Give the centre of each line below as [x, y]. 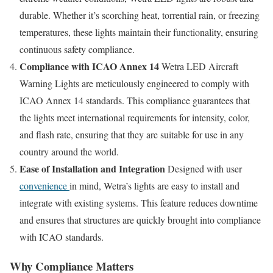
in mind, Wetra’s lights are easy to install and [154, 185]
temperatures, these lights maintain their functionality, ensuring [139, 32]
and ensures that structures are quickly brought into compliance [140, 219]
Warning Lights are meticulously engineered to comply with [134, 83]
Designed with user [204, 168]
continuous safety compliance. [77, 49]
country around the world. [69, 151]
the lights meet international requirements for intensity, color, [135, 117]
